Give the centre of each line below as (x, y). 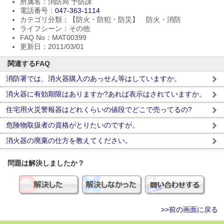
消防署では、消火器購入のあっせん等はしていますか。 (93, 78)
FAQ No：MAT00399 (53, 37)
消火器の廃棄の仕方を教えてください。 (69, 140)
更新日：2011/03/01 (52, 46)
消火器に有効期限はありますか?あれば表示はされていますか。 (106, 94)
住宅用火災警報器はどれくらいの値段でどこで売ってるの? (99, 109)
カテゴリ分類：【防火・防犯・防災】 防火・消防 (100, 19)
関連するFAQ (29, 63)
